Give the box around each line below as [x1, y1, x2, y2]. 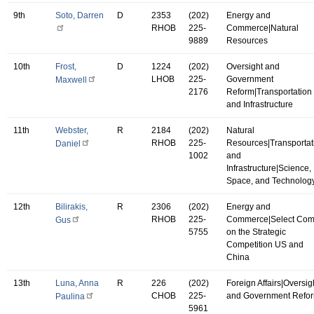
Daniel [55, 138, 81, 149]
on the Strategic [226, 226, 286, 237]
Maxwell [55, 74, 87, 85]
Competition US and [226, 239, 303, 250]
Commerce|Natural [226, 22, 299, 33]
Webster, [55, 125, 88, 135]
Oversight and [226, 61, 280, 71]
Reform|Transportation [226, 86, 312, 97]
